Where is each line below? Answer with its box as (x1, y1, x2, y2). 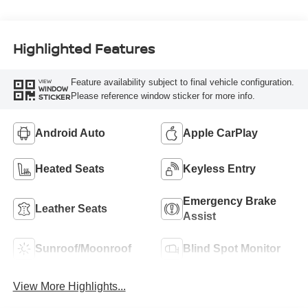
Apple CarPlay (183, 126, 258, 139)
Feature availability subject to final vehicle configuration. (70, 76, 294, 87)
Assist (183, 210, 216, 222)
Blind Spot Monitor (183, 242, 280, 254)
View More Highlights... (12, 280, 126, 292)
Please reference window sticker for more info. (70, 90, 255, 101)
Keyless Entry (183, 162, 256, 175)
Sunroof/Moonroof (34, 242, 131, 254)
